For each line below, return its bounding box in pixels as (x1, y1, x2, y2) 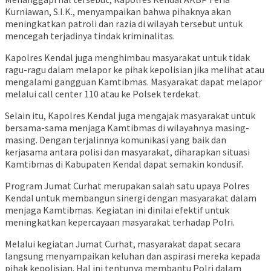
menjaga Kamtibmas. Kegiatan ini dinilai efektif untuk (5, 204, 229, 217)
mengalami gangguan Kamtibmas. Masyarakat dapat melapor (5, 76, 262, 88)
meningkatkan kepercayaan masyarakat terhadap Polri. (5, 216, 235, 229)
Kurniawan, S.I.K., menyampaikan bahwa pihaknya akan (5, 5, 231, 18)
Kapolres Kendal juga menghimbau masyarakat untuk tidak (5, 51, 250, 64)
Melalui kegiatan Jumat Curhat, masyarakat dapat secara (5, 238, 241, 250)
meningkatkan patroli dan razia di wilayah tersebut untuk (5, 18, 243, 30)
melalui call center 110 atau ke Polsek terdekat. (5, 88, 201, 100)
